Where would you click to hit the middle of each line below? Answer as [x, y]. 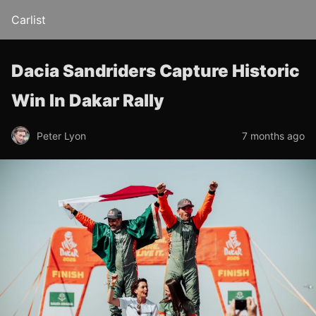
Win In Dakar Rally [88, 101]
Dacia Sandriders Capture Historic [156, 71]
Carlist [29, 20]
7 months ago [273, 135]
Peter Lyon [61, 135]
